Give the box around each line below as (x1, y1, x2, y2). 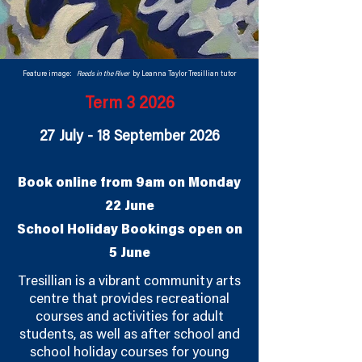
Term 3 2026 (84, 96, 175, 114)
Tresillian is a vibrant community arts (18, 275, 241, 290)
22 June (104, 200, 154, 215)
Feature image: (23, 70, 77, 78)
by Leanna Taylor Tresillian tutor (133, 70, 236, 78)
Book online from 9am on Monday (18, 177, 241, 192)
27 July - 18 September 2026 (39, 129, 220, 145)
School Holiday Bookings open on (16, 224, 242, 238)
